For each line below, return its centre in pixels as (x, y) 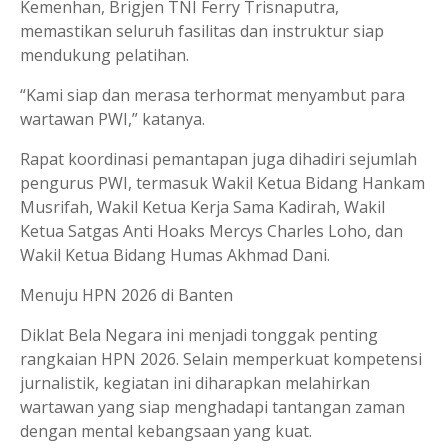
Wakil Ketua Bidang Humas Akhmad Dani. (175, 255)
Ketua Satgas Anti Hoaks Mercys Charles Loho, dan (211, 231)
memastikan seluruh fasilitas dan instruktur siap (202, 31)
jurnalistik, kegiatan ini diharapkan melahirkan (195, 383)
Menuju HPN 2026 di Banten (126, 295)
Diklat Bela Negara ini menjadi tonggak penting (199, 335)
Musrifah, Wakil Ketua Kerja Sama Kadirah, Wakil (202, 207)
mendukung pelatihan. (104, 55)
